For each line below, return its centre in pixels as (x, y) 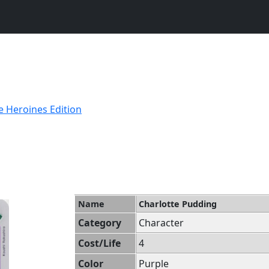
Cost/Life (99, 243)
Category (100, 223)
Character (161, 223)
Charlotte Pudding (178, 204)
